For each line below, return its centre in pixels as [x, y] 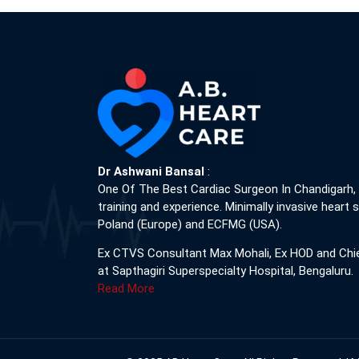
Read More [126, 288]
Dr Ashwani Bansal [153, 171]
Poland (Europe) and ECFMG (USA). [190, 224]
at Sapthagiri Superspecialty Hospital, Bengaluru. [226, 271]
